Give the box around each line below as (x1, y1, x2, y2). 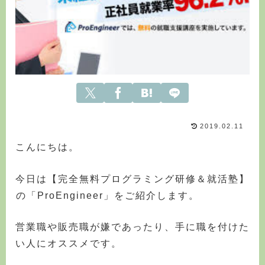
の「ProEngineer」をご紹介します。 (16, 190, 199, 201)
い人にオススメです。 (15, 238, 122, 249)
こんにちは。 (15, 142, 79, 153)
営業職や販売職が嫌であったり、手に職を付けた (15, 222, 250, 232)
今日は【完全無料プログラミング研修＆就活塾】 (15, 173, 250, 184)
